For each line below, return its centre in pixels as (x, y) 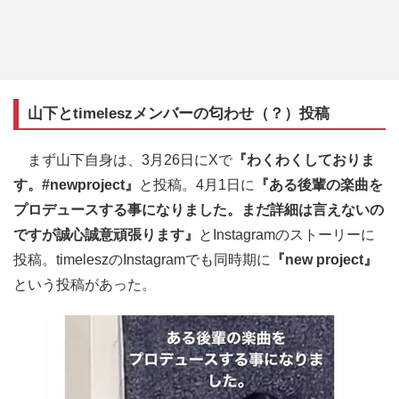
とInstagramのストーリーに (287, 235)
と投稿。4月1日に (197, 185)
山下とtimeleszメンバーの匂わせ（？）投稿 (179, 114)
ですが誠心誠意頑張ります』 (106, 235)
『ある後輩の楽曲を (319, 185)
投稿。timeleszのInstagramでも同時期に (142, 260)
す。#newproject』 (76, 185)
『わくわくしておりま (304, 160)
